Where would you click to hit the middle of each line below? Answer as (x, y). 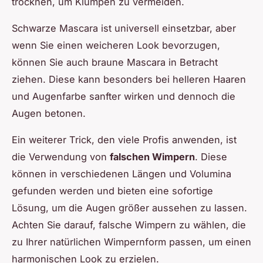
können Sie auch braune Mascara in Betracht (115, 63)
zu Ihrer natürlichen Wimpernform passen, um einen (131, 242)
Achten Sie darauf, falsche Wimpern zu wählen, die (129, 225)
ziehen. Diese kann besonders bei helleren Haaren (129, 80)
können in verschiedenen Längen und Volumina (122, 174)
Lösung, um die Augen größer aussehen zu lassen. (129, 208)
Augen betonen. (49, 114)
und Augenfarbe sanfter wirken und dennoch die (124, 97)
